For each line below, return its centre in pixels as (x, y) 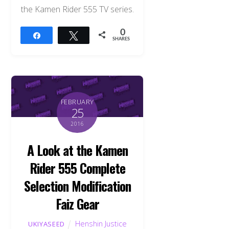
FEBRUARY (77, 101)
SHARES (121, 39)
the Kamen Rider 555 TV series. (77, 9)
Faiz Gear (77, 203)
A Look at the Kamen (77, 150)
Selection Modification (77, 185)
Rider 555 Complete (77, 167)
